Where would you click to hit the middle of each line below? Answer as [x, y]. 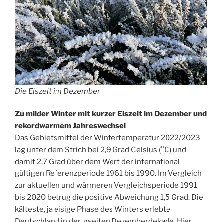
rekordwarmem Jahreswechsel [70, 126]
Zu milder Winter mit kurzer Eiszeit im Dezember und [111, 114]
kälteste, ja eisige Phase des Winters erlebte [93, 209]
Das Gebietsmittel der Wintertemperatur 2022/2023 [108, 138]
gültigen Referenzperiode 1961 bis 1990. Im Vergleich [108, 174]
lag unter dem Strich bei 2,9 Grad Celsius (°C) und [101, 150]
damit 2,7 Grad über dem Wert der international [97, 162]
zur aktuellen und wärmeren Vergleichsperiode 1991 [106, 186]
